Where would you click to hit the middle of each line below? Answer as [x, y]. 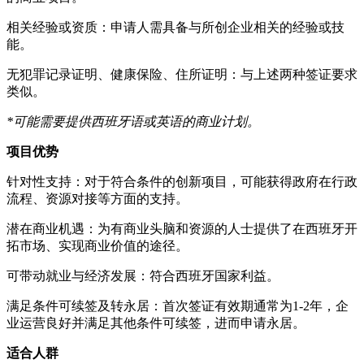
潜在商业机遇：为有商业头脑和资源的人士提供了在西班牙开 [182, 229]
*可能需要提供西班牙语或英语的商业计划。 [133, 122]
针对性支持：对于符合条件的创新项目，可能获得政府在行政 [182, 182]
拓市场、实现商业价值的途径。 [97, 246]
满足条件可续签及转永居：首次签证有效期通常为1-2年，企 [178, 306]
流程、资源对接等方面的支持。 [97, 199]
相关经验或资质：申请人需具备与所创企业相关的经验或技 [175, 28]
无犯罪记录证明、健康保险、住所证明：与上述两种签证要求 [182, 75]
